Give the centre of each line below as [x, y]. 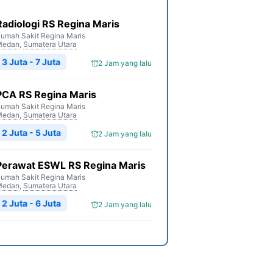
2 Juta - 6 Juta [31, 203]
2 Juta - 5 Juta [31, 133]
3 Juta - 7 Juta [31, 62]
